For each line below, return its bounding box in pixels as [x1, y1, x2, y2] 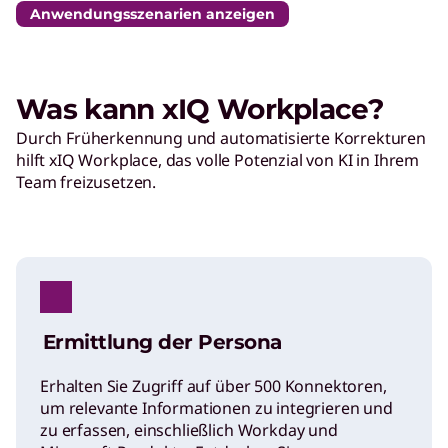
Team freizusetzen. [16, 171, 157, 193]
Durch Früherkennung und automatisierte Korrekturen [16, 127, 426, 149]
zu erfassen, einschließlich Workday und [40, 419, 338, 441]
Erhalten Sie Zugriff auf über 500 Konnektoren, [40, 375, 387, 397]
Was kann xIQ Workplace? [16, 92, 383, 126]
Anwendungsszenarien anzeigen [30, 5, 275, 23]
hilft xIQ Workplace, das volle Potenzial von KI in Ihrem [16, 149, 420, 171]
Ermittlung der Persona [40, 330, 282, 354]
